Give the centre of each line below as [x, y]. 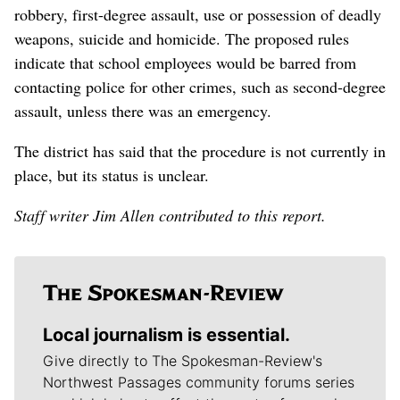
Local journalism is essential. [167, 335]
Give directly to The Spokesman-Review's [183, 361]
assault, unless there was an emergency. [143, 111]
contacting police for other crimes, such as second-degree [200, 87]
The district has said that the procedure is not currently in [200, 151]
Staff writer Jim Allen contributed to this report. [170, 216]
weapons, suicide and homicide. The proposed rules [182, 39]
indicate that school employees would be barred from [185, 63]
